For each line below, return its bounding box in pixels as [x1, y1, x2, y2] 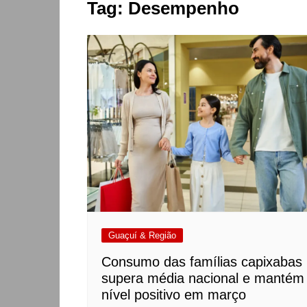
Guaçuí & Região [108, 230, 176, 241]
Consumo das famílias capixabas [101, 254, 302, 269]
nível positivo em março [101, 286, 246, 302]
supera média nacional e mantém [101, 270, 304, 286]
